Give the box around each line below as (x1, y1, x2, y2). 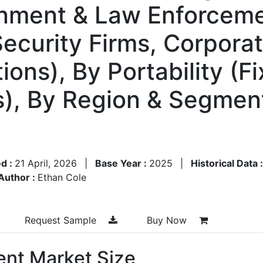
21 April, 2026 (15, 157, 77, 169)
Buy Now (147, 214, 190, 226)
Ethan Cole (38, 171, 86, 183)
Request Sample (25, 214, 99, 226)
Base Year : (95, 157, 149, 169)
